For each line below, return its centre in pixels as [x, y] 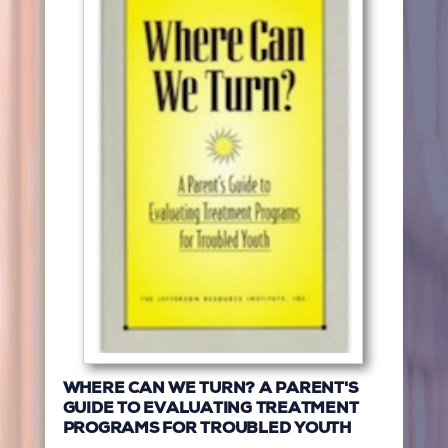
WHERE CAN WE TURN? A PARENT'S [210, 389]
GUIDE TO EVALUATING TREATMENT [210, 409]
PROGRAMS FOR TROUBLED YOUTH [206, 429]
